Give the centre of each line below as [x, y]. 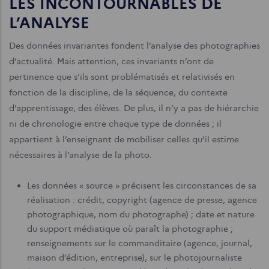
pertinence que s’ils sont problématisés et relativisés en [122, 77]
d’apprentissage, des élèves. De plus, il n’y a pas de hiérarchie [134, 108]
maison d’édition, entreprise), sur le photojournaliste [134, 258]
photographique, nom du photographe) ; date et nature [141, 214]
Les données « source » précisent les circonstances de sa [142, 186]
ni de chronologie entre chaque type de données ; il [115, 124]
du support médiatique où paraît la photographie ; [130, 229]
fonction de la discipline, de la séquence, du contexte [118, 92]
